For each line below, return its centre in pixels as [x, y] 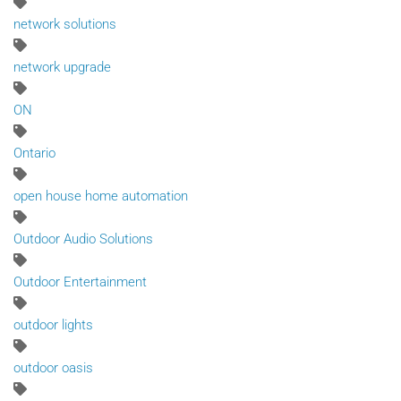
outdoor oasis [53, 367]
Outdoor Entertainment [80, 282]
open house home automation [101, 196]
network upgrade [62, 67]
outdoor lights [53, 324]
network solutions [65, 24]
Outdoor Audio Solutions [83, 239]
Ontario [34, 153]
